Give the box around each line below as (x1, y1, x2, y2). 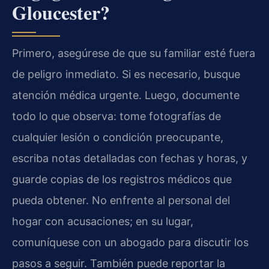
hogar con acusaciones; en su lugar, (12, 215, 193, 228)
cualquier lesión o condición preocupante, (12, 131, 223, 144)
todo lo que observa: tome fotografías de (12, 110, 221, 123)
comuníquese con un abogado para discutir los (12, 236, 249, 249)
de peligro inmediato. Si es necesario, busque (12, 68, 240, 81)
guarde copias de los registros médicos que (12, 173, 232, 186)
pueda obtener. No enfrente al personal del (12, 194, 230, 207)
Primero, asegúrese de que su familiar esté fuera (12, 47, 255, 60)
